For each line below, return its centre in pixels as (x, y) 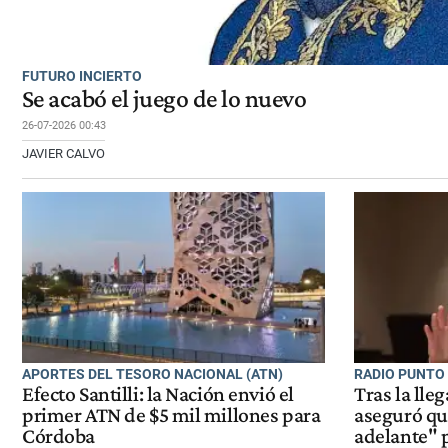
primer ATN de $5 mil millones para (171, 415)
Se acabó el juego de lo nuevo (164, 98)
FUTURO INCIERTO (82, 75)
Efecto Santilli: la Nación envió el (158, 394)
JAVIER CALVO (63, 153)
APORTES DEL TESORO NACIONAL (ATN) (152, 373)
